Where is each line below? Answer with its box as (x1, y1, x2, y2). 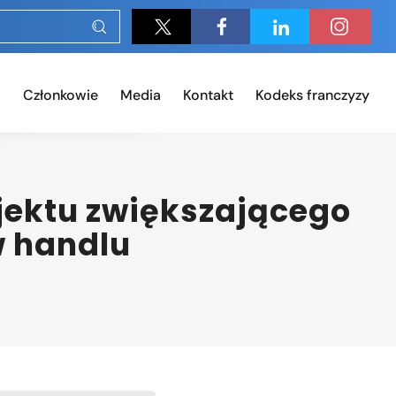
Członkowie (23, 86, 98, 104)
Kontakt (183, 86, 233, 104)
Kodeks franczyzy (255, 86, 369, 104)
